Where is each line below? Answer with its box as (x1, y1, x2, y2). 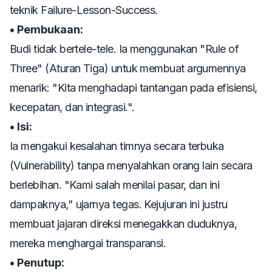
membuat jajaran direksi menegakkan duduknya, (10, 217, 237, 230)
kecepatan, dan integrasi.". (10, 100, 135, 114)
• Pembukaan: (10, 22, 83, 36)
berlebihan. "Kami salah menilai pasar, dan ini (10, 178, 220, 191)
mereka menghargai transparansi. (10, 236, 166, 250)
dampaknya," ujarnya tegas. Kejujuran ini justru (10, 197, 228, 211)
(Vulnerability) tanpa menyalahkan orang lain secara (10, 158, 253, 172)
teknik (10, 3, 41, 16)
